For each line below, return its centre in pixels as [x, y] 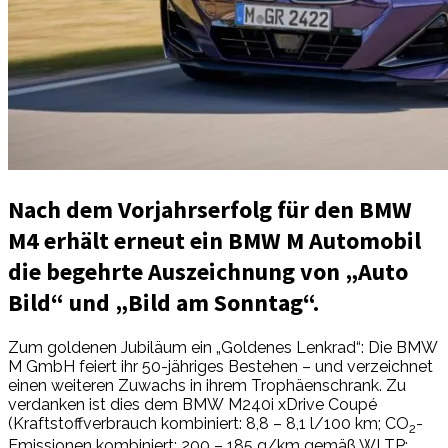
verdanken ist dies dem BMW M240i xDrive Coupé [192, 404]
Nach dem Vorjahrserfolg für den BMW [210, 209]
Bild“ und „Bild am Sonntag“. [163, 302]
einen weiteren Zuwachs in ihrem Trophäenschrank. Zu [207, 385]
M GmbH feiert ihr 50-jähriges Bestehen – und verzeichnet [220, 366]
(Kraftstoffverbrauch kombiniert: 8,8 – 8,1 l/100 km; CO [208, 423]
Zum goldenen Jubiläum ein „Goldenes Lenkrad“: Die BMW [222, 347]
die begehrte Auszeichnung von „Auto [208, 271]
